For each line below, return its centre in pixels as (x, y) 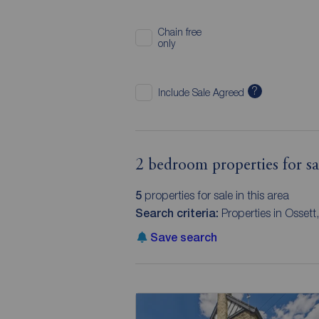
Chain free (179, 31)
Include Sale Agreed (201, 92)
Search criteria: (178, 213)
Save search (183, 237)
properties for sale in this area (215, 195)
